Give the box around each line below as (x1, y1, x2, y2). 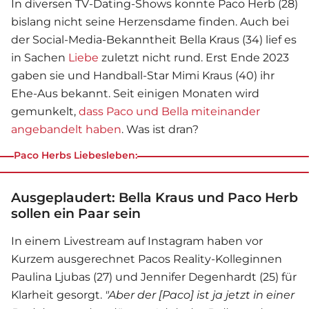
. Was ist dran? (121, 123, 199, 137)
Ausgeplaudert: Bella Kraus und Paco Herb (11, 189, 298, 206)
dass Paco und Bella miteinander (79, 105, 260, 119)
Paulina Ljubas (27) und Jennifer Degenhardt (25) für (11, 270, 297, 284)
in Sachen (11, 51, 68, 65)
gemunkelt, (11, 105, 79, 119)
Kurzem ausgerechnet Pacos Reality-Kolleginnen (11, 252, 282, 266)
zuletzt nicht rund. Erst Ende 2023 (99, 51, 289, 65)
